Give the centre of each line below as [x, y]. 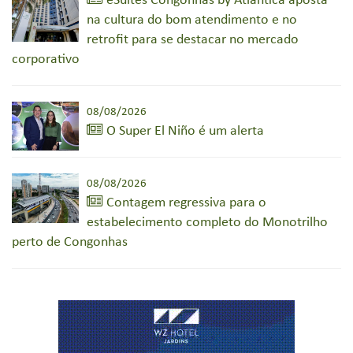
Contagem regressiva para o [185, 203]
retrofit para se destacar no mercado [193, 40]
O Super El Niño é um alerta [184, 132]
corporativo [46, 60]
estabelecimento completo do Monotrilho [207, 223]
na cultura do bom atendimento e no [192, 20]
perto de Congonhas [70, 243]
